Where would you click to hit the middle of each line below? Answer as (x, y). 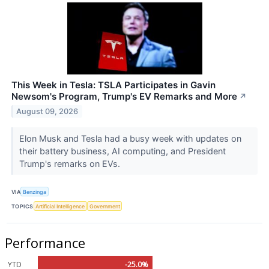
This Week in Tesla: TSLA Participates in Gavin (113, 85)
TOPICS (23, 206)
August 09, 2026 (47, 111)
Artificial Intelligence (60, 206)
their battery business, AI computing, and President (122, 151)
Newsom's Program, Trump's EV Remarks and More (124, 96)
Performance (45, 243)
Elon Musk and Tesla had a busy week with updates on (130, 138)
